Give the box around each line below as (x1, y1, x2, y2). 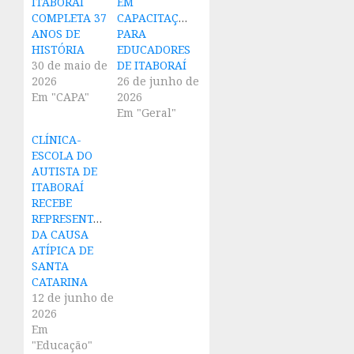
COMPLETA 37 (32, 10, 107, 26)
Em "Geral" (116, 105, 176, 121)
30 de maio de (32, 58, 107, 73)
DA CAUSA (32, 227, 88, 243)
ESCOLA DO (32, 148, 92, 164)
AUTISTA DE (32, 164, 97, 179)
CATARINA (32, 274, 88, 290)
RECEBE (32, 195, 72, 211)
